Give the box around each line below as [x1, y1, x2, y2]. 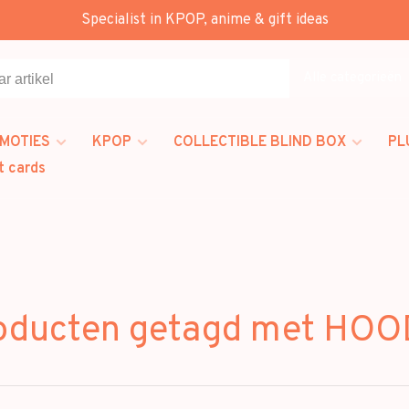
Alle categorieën [303, 68, 402, 87]
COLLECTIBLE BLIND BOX [173, 133, 346, 152]
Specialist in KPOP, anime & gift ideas [80, 11, 329, 29]
